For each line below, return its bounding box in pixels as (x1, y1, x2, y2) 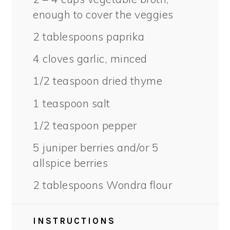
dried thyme (99, 74, 163, 88)
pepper (99, 118, 137, 132)
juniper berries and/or (40, 140, 152, 154)
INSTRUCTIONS (33, 215, 116, 226)
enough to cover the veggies (33, 8, 174, 22)
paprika (103, 30, 145, 44)
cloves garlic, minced (40, 52, 147, 66)
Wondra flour (103, 178, 172, 191)
